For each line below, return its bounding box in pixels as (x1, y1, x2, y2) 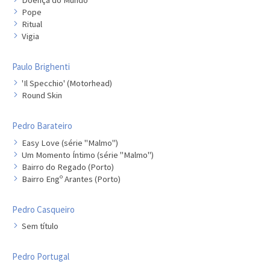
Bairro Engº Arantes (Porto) (22, 173, 121, 184)
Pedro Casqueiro (12, 203, 75, 215)
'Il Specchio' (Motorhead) (22, 78, 112, 89)
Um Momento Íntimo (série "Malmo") (22, 149, 154, 160)
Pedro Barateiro (12, 120, 72, 131)
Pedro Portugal (12, 251, 69, 262)
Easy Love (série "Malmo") (22, 137, 118, 148)
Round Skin (22, 90, 62, 101)
